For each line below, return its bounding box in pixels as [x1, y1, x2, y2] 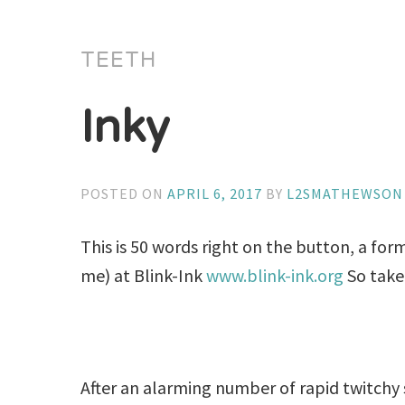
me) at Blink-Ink [80, 263, 207, 287]
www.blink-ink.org [206, 263, 348, 287]
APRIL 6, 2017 [167, 184, 263, 202]
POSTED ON [80, 184, 168, 202]
